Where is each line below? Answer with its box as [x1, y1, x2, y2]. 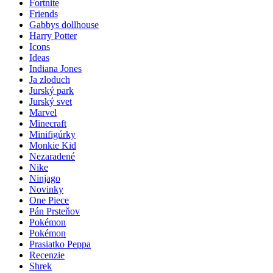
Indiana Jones [29, 63, 82, 74]
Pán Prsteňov [29, 205, 80, 216]
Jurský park [29, 85, 74, 96]
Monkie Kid [29, 140, 76, 151]
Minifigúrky [29, 129, 76, 140]
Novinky [29, 183, 63, 194]
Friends [29, 8, 58, 19]
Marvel [29, 107, 57, 118]
